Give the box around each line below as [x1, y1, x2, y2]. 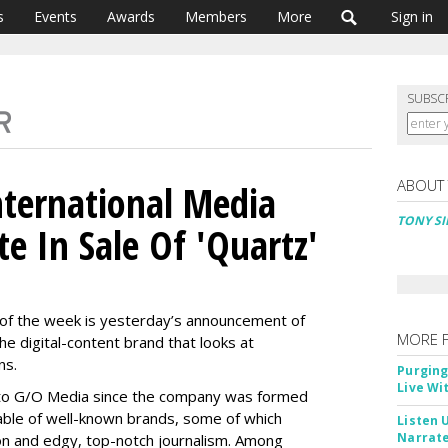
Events [34, 7, 77, 26]
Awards [107, 7, 155, 26]
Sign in [391, 7, 433, 26]
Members [185, 7, 247, 26]
